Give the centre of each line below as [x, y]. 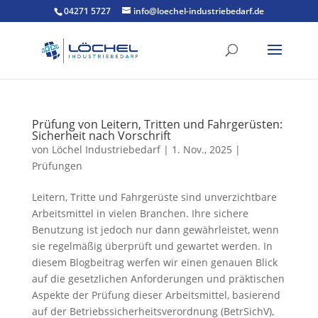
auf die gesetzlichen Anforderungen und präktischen [158, 279]
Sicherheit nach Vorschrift [101, 136]
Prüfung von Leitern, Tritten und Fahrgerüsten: [157, 124]
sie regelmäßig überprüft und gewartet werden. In [152, 246]
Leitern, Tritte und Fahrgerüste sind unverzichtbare [154, 197]
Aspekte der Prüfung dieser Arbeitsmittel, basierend [156, 295]
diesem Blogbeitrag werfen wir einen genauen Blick [154, 262]
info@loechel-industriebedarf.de [198, 11]
